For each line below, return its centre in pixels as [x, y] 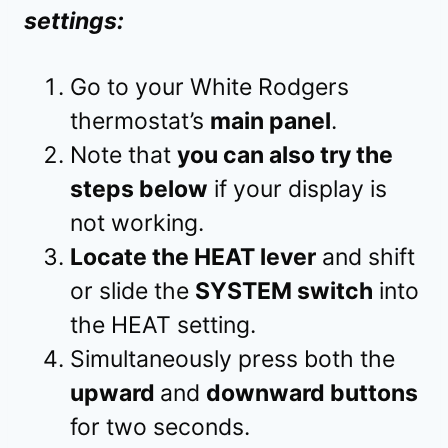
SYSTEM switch [284, 291]
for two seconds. [160, 427]
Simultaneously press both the [232, 359]
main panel [270, 121]
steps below [139, 189]
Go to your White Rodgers [209, 87]
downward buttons [312, 393]
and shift [365, 257]
